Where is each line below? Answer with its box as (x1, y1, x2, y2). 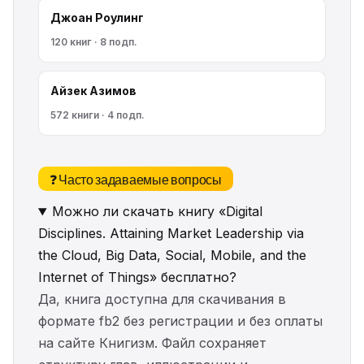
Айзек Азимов (50, 84, 136, 98)
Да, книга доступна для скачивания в (38, 291, 286, 308)
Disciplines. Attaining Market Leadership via (38, 225, 304, 242)
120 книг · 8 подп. (50, 36, 137, 49)
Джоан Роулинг (50, 11, 144, 25)
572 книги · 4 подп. (50, 109, 145, 122)
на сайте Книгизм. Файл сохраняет (38, 335, 266, 352)
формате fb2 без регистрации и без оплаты (38, 313, 323, 330)
